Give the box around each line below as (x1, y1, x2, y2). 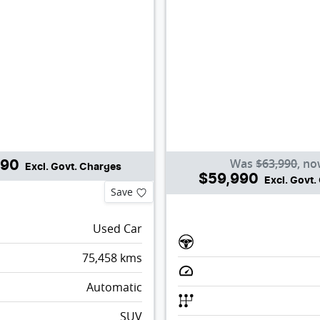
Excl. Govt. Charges (25, 161, 122, 172)
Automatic (86, 279, 142, 295)
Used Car (92, 220, 142, 236)
